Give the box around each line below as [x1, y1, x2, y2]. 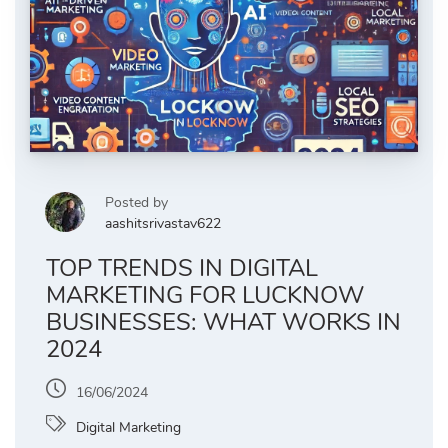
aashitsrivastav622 [105, 214, 221, 234]
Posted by [105, 193, 168, 213]
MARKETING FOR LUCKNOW [46, 279, 364, 312]
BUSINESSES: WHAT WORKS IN [46, 306, 401, 339]
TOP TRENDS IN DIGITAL [46, 252, 318, 285]
